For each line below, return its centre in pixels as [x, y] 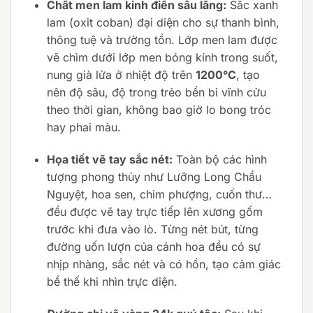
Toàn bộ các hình [219, 160]
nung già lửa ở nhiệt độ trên [121, 75]
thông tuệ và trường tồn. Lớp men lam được [162, 40]
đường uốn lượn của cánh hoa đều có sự [153, 247]
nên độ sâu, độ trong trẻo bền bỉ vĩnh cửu [156, 93]
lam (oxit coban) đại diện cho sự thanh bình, [163, 23]
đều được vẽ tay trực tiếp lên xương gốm [154, 212]
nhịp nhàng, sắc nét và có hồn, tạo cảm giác [163, 264]
